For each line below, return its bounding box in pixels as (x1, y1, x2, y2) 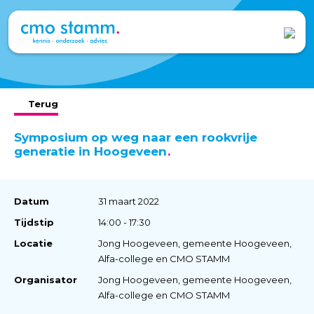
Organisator (14, 273, 77, 285)
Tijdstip (14, 216, 54, 228)
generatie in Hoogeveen (14, 144, 167, 158)
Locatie (14, 237, 53, 249)
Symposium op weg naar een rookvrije (14, 130, 257, 144)
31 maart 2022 (98, 195, 159, 207)
